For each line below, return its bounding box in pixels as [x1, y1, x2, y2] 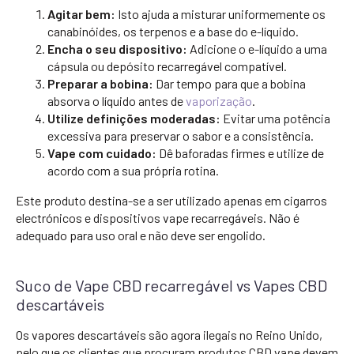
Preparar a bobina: [47, 76, 153, 91]
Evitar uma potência [220, 111, 330, 126]
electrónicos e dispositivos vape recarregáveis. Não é [16, 210, 299, 225]
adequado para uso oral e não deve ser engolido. [16, 228, 265, 243]
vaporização [186, 93, 252, 108]
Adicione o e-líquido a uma [187, 41, 327, 56]
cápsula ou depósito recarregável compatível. [47, 58, 287, 73]
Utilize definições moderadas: [47, 111, 220, 126]
